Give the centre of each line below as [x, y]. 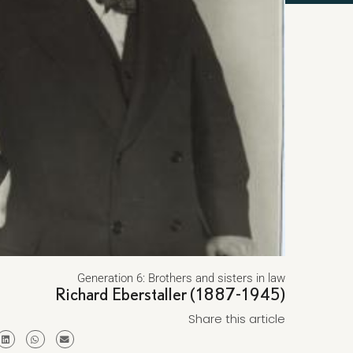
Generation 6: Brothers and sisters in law [181, 278]
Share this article [236, 319]
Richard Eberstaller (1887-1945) [170, 294]
